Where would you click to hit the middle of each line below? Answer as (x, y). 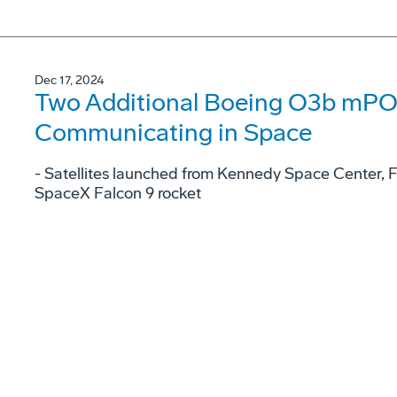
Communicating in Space (173, 133)
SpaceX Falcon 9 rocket (118, 194)
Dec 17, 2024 (69, 81)
